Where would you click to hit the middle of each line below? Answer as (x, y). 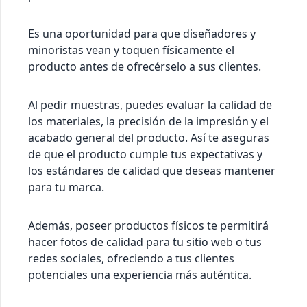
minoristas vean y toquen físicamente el (131, 50)
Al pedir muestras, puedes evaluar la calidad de (150, 105)
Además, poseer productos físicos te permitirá (148, 226)
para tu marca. (66, 187)
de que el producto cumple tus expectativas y (145, 155)
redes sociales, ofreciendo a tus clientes (131, 259)
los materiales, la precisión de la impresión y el (148, 122)
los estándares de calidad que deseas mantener (152, 171)
